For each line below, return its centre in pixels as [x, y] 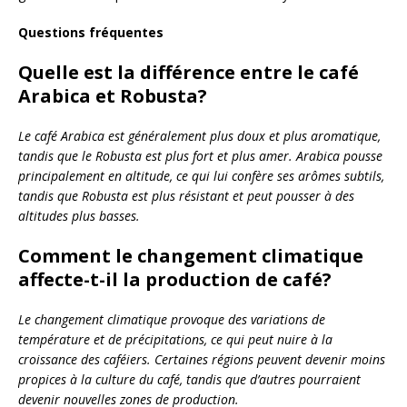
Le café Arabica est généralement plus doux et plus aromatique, [199, 135]
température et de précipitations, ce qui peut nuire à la [175, 339]
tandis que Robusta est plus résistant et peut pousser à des [186, 195]
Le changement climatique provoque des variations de [172, 319]
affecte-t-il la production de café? [175, 279]
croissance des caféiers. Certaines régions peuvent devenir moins [202, 359]
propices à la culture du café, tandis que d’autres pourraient [189, 379]
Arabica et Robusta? [113, 95]
